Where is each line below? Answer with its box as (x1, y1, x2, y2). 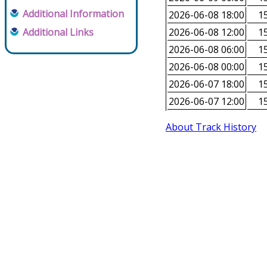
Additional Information (23, 7, 124, 20)
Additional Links (23, 26, 94, 39)
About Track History (166, 120, 256, 134)
